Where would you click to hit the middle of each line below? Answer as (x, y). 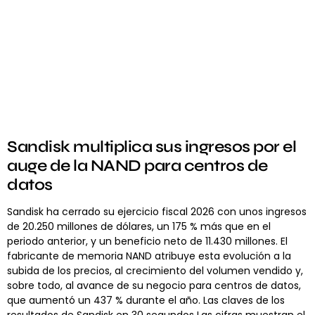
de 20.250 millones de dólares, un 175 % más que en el (139, 227)
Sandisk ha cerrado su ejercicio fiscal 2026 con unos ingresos (157, 212)
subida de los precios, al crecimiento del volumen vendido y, (155, 271)
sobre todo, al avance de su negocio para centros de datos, (154, 286)
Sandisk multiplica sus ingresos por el (152, 147)
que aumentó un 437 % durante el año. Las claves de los (146, 301)
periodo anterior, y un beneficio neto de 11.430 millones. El (147, 242)
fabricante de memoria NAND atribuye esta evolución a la (149, 256)
